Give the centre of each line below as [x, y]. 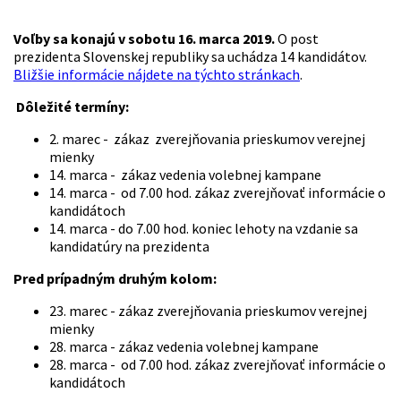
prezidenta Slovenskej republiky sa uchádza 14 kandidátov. [190, 56]
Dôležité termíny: [71, 106]
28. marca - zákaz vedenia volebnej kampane [184, 346]
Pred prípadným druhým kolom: [115, 278]
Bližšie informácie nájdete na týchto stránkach [157, 74]
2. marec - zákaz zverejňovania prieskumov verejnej [207, 138]
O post [298, 38]
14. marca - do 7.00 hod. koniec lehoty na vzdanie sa [204, 228]
